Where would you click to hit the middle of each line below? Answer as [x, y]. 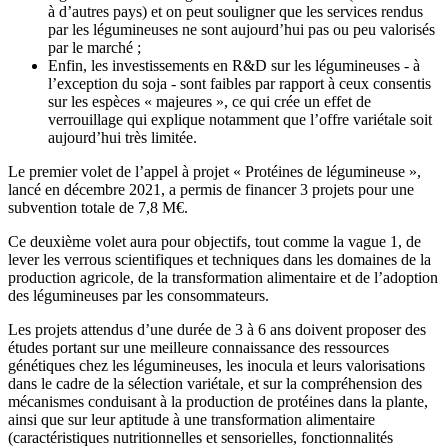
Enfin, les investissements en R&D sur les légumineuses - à [234, 66]
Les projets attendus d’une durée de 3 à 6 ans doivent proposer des [217, 330]
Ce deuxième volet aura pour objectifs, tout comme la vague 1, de [214, 242]
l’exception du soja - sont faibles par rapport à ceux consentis [239, 84]
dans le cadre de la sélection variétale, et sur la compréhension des [215, 384]
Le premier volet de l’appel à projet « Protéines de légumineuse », [214, 172]
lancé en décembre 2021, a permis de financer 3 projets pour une [211, 190]
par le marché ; [94, 48]
